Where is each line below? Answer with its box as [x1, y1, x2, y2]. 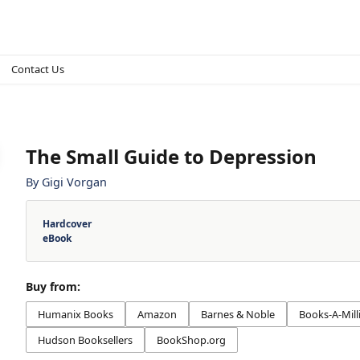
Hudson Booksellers [38, 332, 133, 347]
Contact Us [11, 62, 64, 76]
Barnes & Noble [201, 306, 275, 321]
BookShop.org [157, 332, 226, 347]
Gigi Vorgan [42, 174, 107, 190]
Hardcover [43, 216, 92, 231]
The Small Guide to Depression [26, 143, 317, 170]
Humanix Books [38, 306, 113, 321]
